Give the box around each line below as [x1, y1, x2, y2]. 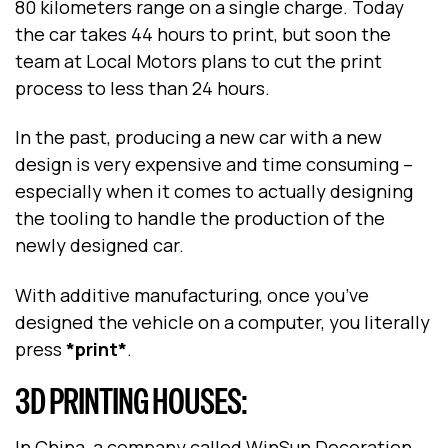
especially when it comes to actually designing [15, 179, 413, 204]
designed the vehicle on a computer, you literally [15, 309, 430, 334]
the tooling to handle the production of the [15, 206, 385, 231]
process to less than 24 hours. [15, 75, 270, 100]
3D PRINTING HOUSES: [15, 378, 247, 426]
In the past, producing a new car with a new [15, 125, 382, 150]
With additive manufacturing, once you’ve [15, 282, 369, 307]
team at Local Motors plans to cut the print [15, 48, 382, 73]
